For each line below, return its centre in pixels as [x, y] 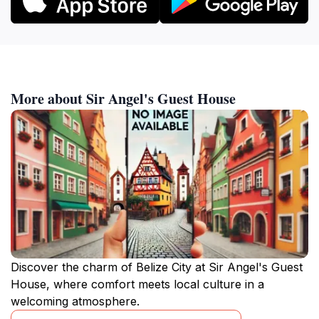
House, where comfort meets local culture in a [137, 284]
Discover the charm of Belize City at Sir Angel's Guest [157, 267]
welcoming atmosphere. [75, 301]
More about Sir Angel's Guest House [123, 98]
